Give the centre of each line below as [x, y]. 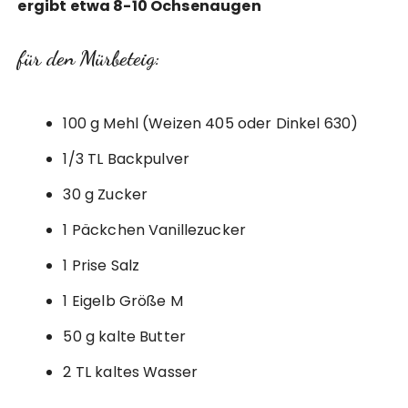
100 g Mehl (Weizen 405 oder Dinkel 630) [211, 123]
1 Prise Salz [102, 265]
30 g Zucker [106, 194]
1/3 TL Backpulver [127, 158]
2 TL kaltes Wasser [131, 372]
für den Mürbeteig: [89, 57]
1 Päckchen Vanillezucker [155, 229]
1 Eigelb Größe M [123, 301]
